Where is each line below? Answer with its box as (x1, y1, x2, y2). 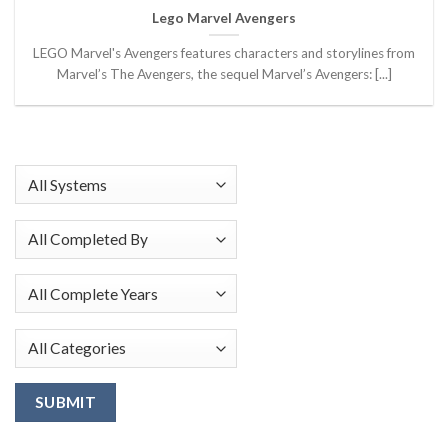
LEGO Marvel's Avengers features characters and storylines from (33, 45, 415, 62)
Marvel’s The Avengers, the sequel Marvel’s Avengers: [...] (56, 66, 392, 83)
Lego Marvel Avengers (152, 10, 296, 27)
